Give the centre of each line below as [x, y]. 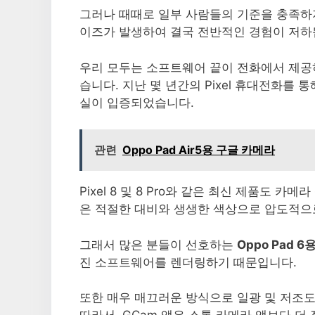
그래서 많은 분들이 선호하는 [158, 244]
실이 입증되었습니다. [137, 102]
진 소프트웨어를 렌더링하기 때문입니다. [188, 262]
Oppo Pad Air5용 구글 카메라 [199, 150]
